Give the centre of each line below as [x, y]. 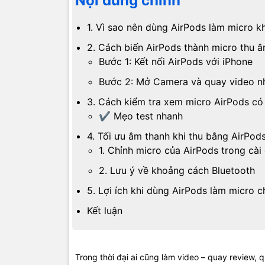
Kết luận [105, 211]
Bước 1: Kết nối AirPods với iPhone [176, 62]
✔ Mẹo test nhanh [141, 116]
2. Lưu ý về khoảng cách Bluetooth [177, 171]
